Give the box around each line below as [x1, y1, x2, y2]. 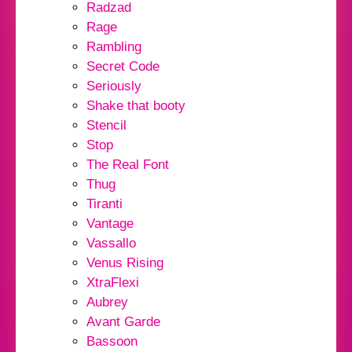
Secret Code [86, 59, 159, 75]
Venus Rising [86, 255, 163, 271]
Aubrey [86, 295, 128, 310]
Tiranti [86, 196, 123, 212]
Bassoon [86, 334, 137, 350]
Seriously [86, 79, 141, 94]
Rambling [86, 39, 141, 55]
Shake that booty [86, 98, 185, 114]
